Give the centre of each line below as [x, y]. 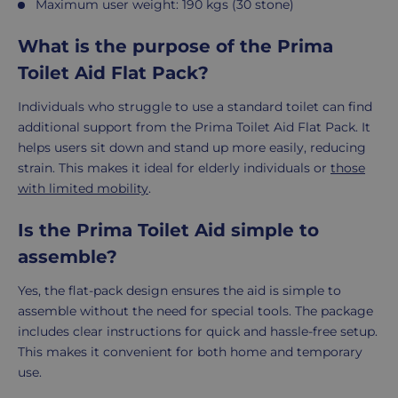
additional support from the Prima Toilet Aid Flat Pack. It [194, 127]
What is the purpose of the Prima [175, 47]
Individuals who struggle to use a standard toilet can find [195, 107]
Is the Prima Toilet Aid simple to [168, 231]
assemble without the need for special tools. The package [195, 311]
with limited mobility [83, 189]
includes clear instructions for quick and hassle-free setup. [198, 332]
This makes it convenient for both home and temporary [190, 352]
